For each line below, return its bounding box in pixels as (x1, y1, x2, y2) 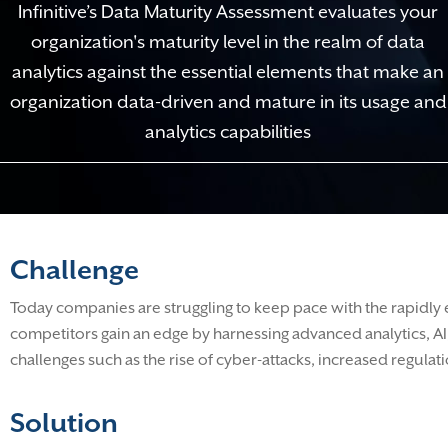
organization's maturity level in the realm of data (31, 30, 425, 52)
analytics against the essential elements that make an (12, 60, 444, 82)
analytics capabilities (145, 120, 311, 142)
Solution (10, 407, 118, 439)
